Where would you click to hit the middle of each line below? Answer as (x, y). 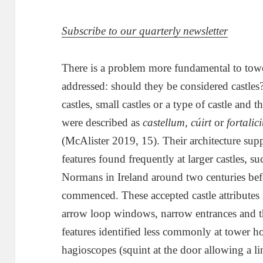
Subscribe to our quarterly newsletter (145, 31)
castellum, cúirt (177, 123)
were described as (102, 123)
